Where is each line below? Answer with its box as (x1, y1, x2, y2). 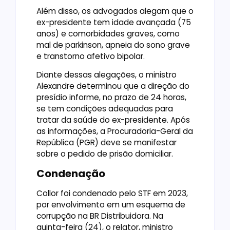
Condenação (36, 166, 105, 181)
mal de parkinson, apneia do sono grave (36, 39, 190, 50)
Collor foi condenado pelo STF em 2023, (36, 187, 188, 199)
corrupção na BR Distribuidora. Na (36, 210, 163, 221)
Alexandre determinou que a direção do (36, 81, 189, 92)
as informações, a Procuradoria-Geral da (36, 126, 193, 137)
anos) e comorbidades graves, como (36, 28, 180, 39)
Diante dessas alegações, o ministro (36, 69, 177, 81)
